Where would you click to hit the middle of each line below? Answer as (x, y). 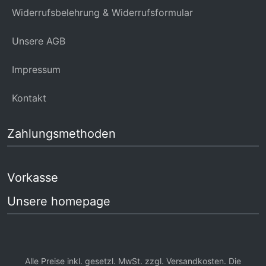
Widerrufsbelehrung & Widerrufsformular (102, 13)
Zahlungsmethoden (61, 134)
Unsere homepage (59, 202)
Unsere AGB (39, 41)
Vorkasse (33, 178)
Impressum (36, 70)
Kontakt (29, 98)
